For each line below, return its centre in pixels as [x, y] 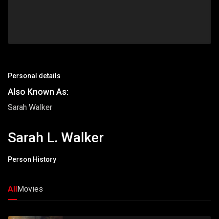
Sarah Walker [30, 107]
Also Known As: [38, 92]
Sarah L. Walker [56, 137]
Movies [30, 189]
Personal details [34, 76]
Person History [32, 160]
